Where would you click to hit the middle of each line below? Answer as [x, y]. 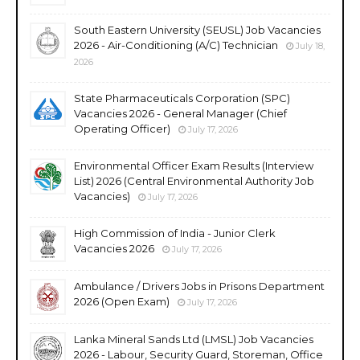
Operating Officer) [122, 128]
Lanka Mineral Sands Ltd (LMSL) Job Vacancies [194, 339]
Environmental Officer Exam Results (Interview [194, 165]
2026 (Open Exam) [122, 301]
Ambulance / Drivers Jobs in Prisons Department [199, 286]
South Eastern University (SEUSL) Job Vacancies [197, 29]
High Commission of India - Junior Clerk [175, 233]
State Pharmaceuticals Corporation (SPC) [182, 98]
